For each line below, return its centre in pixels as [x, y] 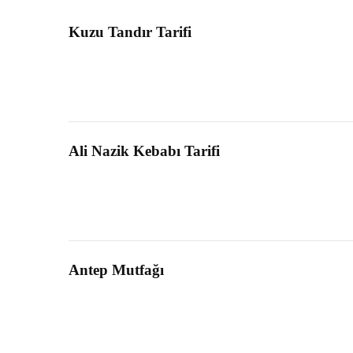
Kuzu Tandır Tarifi [130, 32]
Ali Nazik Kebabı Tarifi [144, 151]
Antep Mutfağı [116, 270]
